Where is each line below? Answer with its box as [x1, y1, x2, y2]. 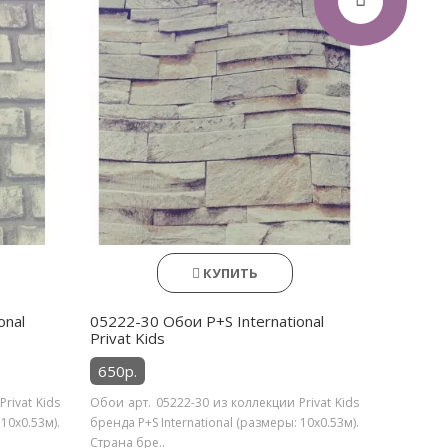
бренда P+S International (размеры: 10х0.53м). [90, 414, 360, 431]
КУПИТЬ [202, 264, 258, 282]
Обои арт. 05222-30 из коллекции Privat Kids [90, 394, 360, 411]
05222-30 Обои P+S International [90, 311, 325, 331]
